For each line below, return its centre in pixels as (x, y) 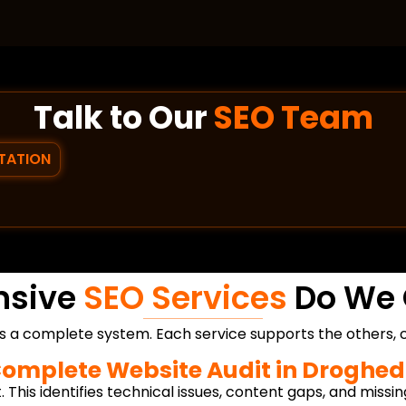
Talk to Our (123, 118)
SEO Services (185, 298)
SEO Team (293, 118)
